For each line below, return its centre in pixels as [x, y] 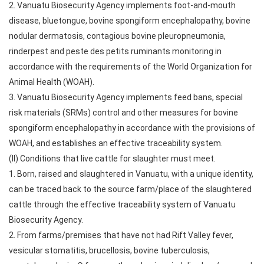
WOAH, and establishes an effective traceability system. [116, 143]
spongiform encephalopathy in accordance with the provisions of [132, 128]
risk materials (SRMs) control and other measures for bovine [123, 113]
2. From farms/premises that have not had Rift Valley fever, [121, 235]
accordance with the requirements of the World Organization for [131, 67]
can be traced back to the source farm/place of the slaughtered [130, 189]
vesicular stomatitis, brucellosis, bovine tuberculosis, [109, 250]
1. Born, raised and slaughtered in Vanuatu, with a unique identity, [131, 174]
